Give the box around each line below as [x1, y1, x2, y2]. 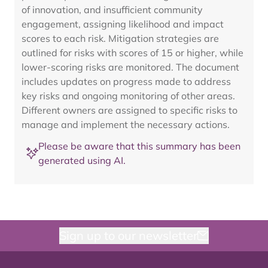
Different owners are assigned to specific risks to [22, 104, 237, 116]
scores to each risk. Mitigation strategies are [22, 32, 219, 44]
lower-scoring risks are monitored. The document [22, 61, 239, 73]
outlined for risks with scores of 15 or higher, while [22, 47, 243, 59]
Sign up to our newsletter [59, 228, 197, 243]
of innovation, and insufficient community [22, 4, 203, 16]
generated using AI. [38, 154, 126, 166]
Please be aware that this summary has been [38, 140, 240, 152]
